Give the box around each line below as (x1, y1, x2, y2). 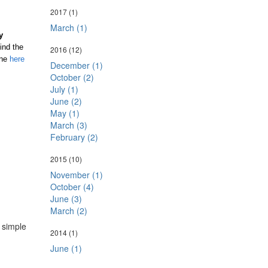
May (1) (50, 107, 80, 119)
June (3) (50, 193, 82, 205)
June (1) (50, 242, 82, 254)
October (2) (50, 71, 94, 83)
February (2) (50, 131, 98, 143)
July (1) (50, 83, 78, 95)
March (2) (50, 205, 87, 217)
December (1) (50, 59, 103, 71)
